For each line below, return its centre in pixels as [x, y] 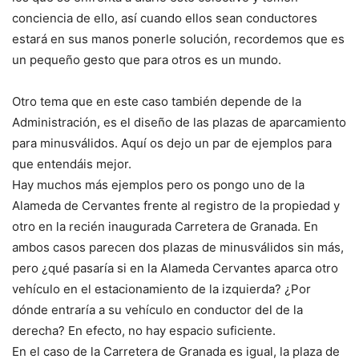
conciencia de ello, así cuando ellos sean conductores [165, 18]
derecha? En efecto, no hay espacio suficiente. [144, 331]
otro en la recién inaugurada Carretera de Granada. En [165, 226]
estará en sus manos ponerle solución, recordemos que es [178, 39]
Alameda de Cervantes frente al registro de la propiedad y [176, 206]
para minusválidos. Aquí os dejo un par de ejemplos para [172, 143]
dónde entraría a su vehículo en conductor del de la [157, 310]
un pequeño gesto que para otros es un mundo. [147, 60]
